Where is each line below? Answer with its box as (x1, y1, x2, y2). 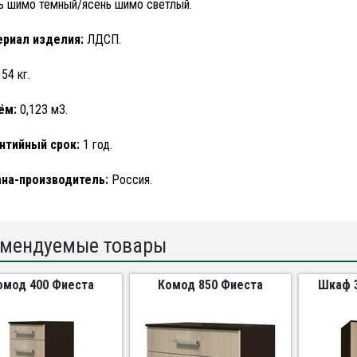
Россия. (108, 172, 152, 187)
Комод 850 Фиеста (158, 277, 264, 292)
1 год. (79, 137, 112, 152)
